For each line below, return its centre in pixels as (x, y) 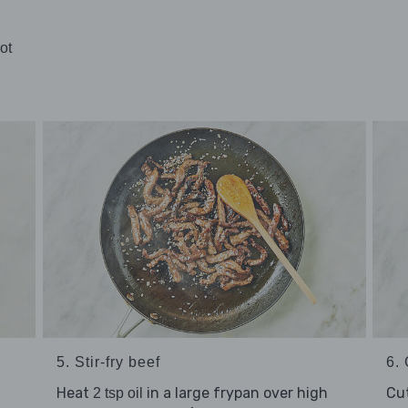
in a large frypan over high (235, 393)
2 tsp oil (117, 393)
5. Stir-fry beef (108, 362)
